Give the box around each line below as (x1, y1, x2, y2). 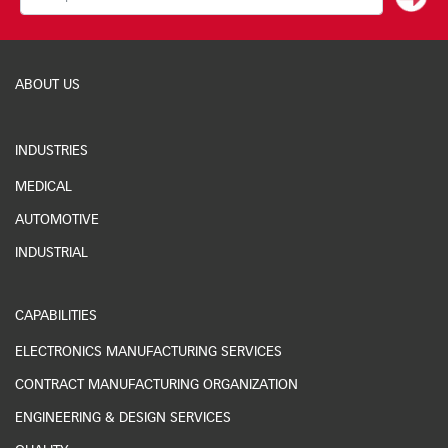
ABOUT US (15, 78, 80, 93)
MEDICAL (15, 180, 72, 195)
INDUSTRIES (15, 144, 88, 159)
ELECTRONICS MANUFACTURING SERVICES (15, 345, 282, 360)
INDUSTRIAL (15, 246, 88, 261)
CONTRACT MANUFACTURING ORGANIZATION (15, 378, 298, 393)
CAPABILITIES (15, 309, 97, 324)
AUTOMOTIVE (15, 213, 99, 228)
